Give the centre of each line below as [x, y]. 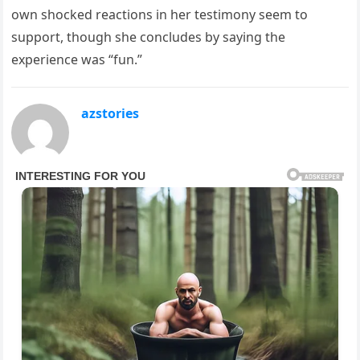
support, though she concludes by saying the [149, 37]
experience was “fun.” [77, 59]
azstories [110, 113]
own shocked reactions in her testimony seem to [160, 14]
